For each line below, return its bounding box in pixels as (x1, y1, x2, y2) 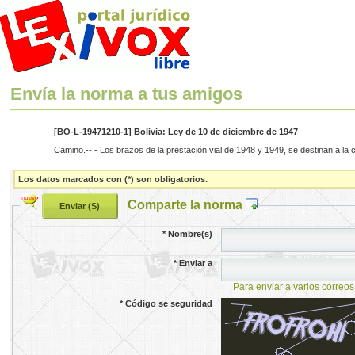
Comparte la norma (127, 197, 246, 212)
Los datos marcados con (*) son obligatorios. (18, 174, 208, 184)
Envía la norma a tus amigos (10, 84, 243, 105)
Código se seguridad (125, 298, 213, 308)
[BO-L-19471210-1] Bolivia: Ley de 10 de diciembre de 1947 (53, 127, 298, 137)
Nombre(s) (168, 228, 213, 239)
